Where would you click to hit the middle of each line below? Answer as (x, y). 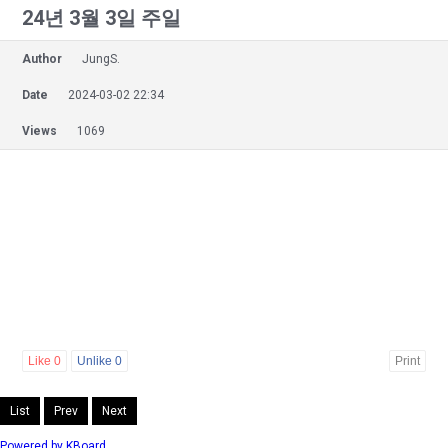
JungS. (101, 58)
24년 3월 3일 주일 (101, 17)
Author (42, 58)
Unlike (96, 360)
